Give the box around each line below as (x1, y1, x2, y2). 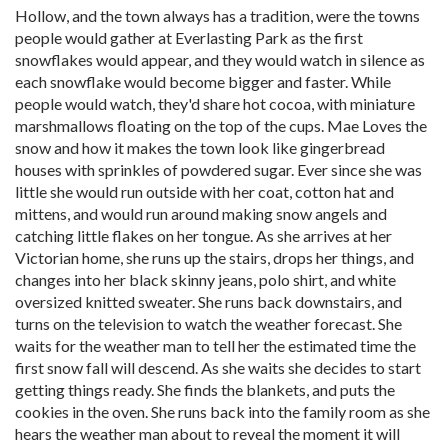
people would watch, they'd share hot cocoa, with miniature (15, 94, 415, 113)
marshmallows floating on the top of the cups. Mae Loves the (15, 116, 427, 135)
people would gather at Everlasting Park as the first (15, 28, 363, 47)
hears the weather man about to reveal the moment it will (15, 424, 400, 443)
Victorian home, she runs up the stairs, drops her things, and (15, 248, 414, 267)
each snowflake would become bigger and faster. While (15, 72, 391, 91)
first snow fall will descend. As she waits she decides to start (15, 358, 421, 377)
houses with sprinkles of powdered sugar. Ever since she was (15, 160, 422, 179)
